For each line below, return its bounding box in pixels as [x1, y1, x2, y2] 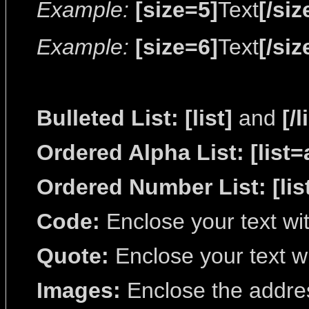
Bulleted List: [37, 106, 179, 130]
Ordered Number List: [37, 175, 266, 199]
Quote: [37, 243, 109, 268]
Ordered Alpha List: [37, 140, 244, 165]
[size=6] [135, 34, 218, 59]
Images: [37, 278, 121, 303]
